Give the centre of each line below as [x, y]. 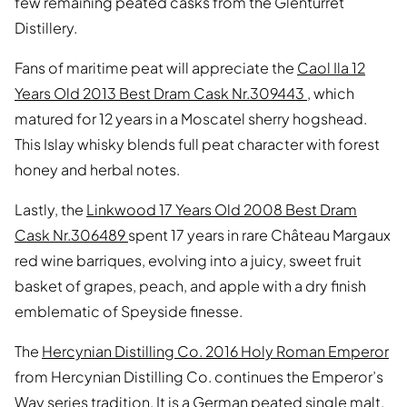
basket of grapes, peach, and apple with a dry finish [190, 286]
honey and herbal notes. [97, 170]
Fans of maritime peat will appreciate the [156, 68]
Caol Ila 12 [331, 68]
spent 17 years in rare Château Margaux [259, 235]
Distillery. [46, 28]
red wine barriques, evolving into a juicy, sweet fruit [188, 261]
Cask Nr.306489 [71, 235]
